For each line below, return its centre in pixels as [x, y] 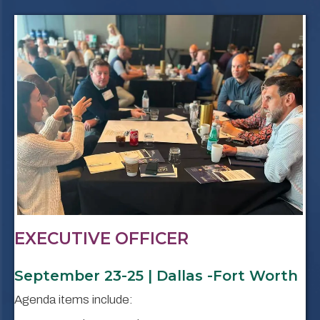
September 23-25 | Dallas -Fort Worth [156, 276]
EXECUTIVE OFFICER [101, 239]
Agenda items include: [74, 300]
